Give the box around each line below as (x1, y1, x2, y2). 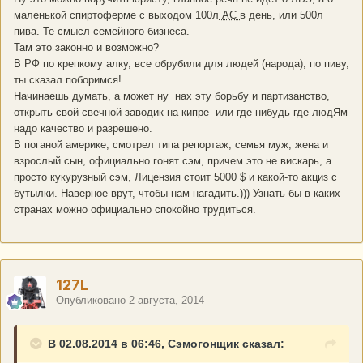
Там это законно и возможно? (14, 41, 159, 54)
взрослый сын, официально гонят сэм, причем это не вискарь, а (14, 155, 331, 168)
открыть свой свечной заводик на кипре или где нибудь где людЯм (14, 106, 348, 119)
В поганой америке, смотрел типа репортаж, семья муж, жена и (14, 139, 328, 152)
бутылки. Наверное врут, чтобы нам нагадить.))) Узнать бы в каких (14, 187, 340, 200)
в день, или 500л (240, 9, 323, 22)
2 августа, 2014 (129, 294, 204, 307)
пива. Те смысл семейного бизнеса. (14, 25, 190, 38)
